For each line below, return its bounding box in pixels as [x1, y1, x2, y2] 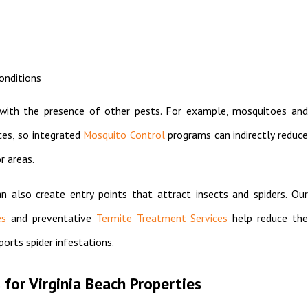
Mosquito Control [83, 128, 165, 142]
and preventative [6, 211, 96, 225]
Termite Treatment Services [96, 211, 228, 225]
